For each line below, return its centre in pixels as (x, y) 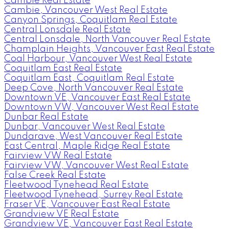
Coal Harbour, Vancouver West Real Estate (98, 59)
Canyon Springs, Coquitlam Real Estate (91, 20)
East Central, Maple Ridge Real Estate (87, 146)
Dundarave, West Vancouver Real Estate (93, 136)
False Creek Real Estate (55, 175)
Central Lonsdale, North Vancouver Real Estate (107, 39)
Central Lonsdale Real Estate (67, 29)
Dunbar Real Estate (46, 117)
